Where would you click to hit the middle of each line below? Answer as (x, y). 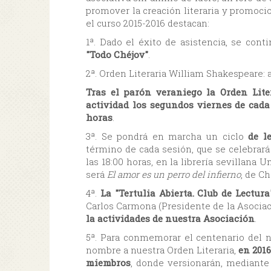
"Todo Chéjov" (117, 54)
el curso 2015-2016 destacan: (148, 23)
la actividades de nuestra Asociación (170, 218)
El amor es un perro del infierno (174, 174)
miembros (108, 262)
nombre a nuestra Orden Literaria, (162, 250)
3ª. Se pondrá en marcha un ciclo (167, 136)
